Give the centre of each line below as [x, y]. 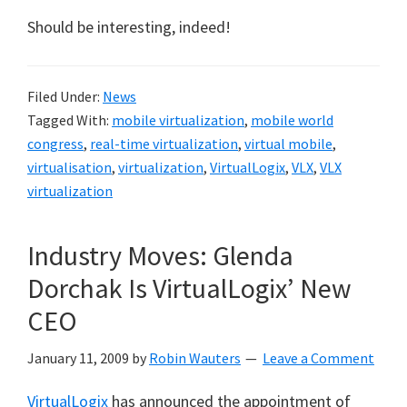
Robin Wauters [195, 358]
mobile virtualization [178, 120]
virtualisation [69, 167]
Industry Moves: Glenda [160, 255]
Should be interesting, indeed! [129, 27]
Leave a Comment [318, 358]
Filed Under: [65, 96]
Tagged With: [69, 120]
